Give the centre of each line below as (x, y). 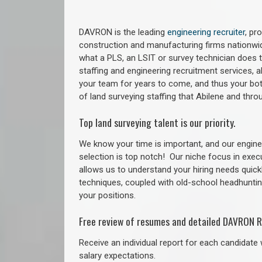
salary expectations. (117, 255)
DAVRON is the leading (123, 32)
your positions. (107, 195)
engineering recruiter (206, 32)
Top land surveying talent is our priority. (157, 122)
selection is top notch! (124, 156)
